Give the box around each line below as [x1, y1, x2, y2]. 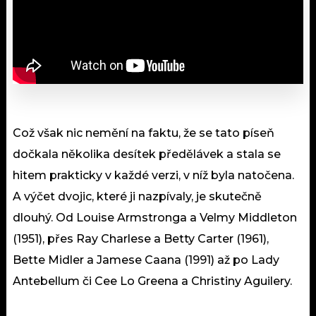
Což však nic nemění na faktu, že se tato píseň [13, 126, 274, 140]
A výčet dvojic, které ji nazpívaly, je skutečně [13, 189, 262, 203]
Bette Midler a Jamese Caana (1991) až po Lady [13, 253, 279, 267]
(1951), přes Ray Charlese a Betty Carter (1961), [13, 231, 269, 245]
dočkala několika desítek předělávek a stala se [13, 147, 281, 161]
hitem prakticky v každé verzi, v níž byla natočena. [13, 168, 294, 182]
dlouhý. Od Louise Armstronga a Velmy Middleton [13, 210, 297, 224]
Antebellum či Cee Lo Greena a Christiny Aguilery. [13, 274, 292, 288]
